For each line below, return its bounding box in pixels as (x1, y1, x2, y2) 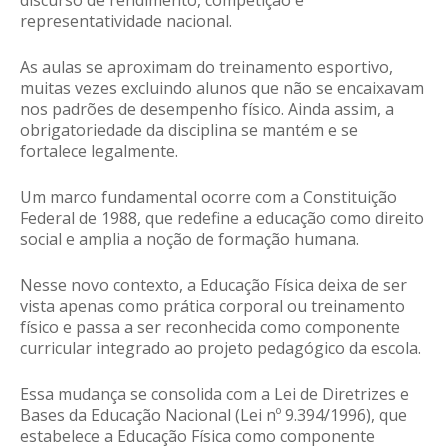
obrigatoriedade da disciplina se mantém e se (20, 119, 358, 142)
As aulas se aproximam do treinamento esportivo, (20, 56, 393, 79)
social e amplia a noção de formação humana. (20, 228, 363, 251)
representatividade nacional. (20, 10, 236, 33)
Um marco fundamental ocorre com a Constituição (20, 186, 397, 209)
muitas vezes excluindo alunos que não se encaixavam (20, 77, 424, 100)
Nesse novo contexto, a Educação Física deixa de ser (20, 274, 407, 297)
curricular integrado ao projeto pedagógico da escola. (20, 337, 425, 360)
